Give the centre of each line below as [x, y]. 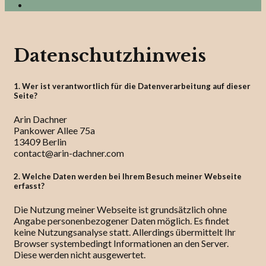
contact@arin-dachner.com [69, 153]
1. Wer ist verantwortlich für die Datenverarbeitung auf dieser [132, 86]
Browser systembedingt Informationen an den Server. [121, 243]
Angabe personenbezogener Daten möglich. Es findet [121, 221]
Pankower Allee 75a [54, 130]
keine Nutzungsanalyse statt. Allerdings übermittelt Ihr [125, 232]
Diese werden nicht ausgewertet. [80, 255]
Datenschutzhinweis [110, 55]
